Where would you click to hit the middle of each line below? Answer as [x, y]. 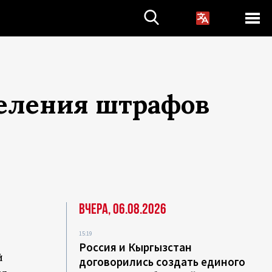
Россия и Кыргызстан [136, 247]
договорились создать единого [162, 262]
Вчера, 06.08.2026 [123, 209]
